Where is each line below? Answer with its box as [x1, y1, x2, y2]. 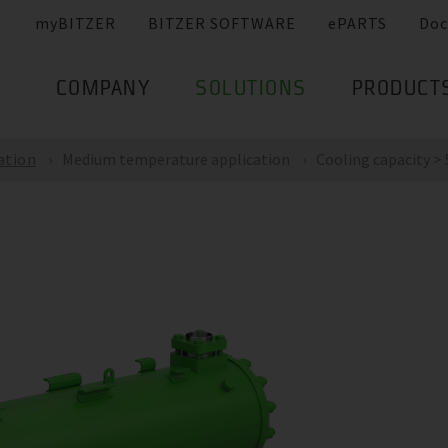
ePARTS [328, 13, 387, 34]
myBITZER [35, 13, 116, 34]
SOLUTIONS [195, 81, 307, 100]
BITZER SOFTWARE [148, 13, 296, 34]
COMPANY [55, 81, 150, 100]
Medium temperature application [62, 149, 290, 169]
